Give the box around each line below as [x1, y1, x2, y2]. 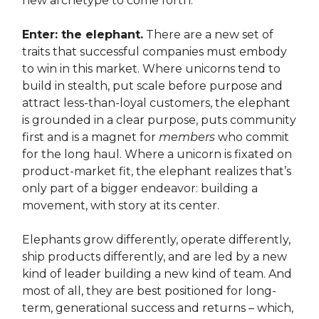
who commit [215, 130, 289, 145]
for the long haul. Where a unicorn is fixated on [22, 147, 292, 162]
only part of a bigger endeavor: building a [22, 182, 258, 196]
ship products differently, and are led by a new [22, 250, 287, 264]
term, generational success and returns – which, [22, 301, 293, 315]
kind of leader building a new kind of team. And [22, 267, 292, 281]
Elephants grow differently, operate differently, [22, 233, 291, 247]
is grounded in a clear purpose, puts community [22, 113, 296, 127]
